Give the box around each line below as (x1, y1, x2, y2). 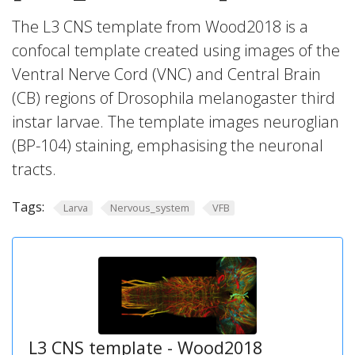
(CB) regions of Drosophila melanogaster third (12, 87, 335, 109)
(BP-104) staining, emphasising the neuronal (12, 135, 323, 156)
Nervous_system (110, 200, 190, 215)
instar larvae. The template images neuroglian (12, 111, 339, 132)
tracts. (12, 158, 56, 180)
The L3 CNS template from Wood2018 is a (12, 16, 308, 37)
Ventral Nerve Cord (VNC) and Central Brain (12, 63, 321, 85)
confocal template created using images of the (12, 40, 340, 61)
